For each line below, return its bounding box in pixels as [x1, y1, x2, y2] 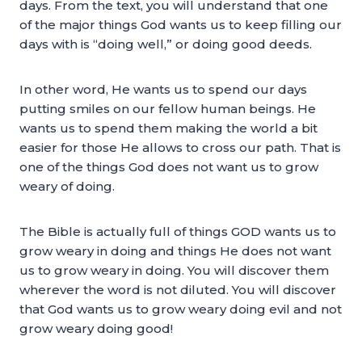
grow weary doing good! [19, 321, 173, 336]
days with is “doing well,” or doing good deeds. [19, 36, 312, 52]
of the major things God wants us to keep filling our [19, 17, 342, 32]
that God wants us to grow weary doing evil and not [19, 301, 342, 317]
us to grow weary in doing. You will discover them [19, 263, 329, 278]
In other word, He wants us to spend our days [19, 82, 307, 97]
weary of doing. [19, 179, 115, 194]
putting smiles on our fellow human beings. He [19, 101, 316, 116]
